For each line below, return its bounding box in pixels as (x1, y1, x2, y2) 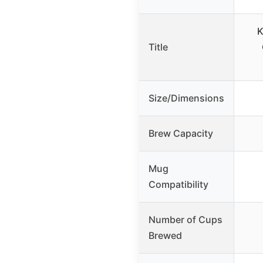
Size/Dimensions (149, 92, 224, 104)
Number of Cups (149, 214, 222, 226)
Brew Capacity (149, 127, 213, 140)
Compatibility (149, 178, 208, 191)
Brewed (149, 230, 182, 242)
